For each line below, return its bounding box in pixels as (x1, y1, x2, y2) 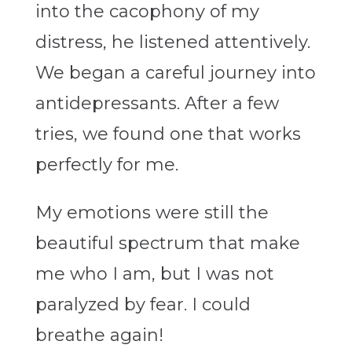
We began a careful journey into (35, 62, 316, 84)
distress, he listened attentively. (35, 31, 310, 53)
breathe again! (35, 324, 163, 346)
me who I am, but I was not (35, 263, 274, 285)
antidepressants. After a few (35, 93, 279, 115)
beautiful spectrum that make (35, 233, 300, 255)
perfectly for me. (35, 154, 178, 176)
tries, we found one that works (35, 123, 301, 145)
